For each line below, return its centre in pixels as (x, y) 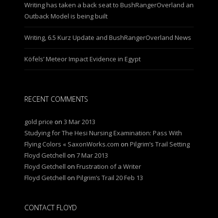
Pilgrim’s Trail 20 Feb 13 (110, 178)
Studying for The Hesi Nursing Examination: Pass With (103, 133)
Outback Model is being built (66, 16)
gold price (39, 122)
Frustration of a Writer (109, 166)
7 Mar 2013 (92, 155)
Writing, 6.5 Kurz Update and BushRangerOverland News (108, 37)
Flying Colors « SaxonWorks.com (72, 144)
